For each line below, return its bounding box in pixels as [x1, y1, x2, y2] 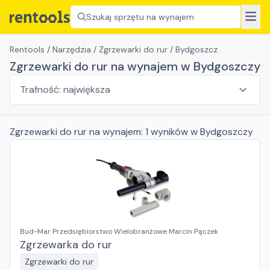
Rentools [10, 44, 45, 55]
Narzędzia [52, 44, 91, 55]
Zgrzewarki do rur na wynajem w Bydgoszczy [10, 58, 260, 74]
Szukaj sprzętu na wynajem [86, 11, 194, 22]
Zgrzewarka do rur [20, 237, 112, 252]
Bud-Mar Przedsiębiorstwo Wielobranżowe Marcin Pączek [20, 227, 218, 236]
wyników [148, 125, 190, 138]
